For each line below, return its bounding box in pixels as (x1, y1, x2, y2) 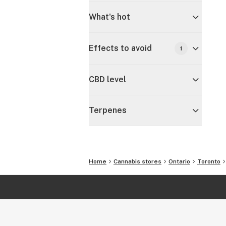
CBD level (89, 75, 126, 84)
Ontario (168, 158, 190, 165)
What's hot (89, 12, 130, 22)
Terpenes (89, 105, 127, 115)
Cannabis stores (114, 158, 161, 165)
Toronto (197, 158, 220, 165)
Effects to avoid (89, 43, 152, 53)
